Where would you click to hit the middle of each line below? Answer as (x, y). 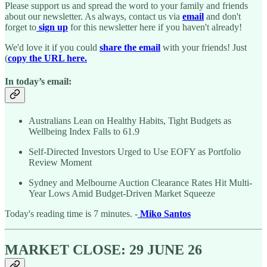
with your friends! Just (204, 47)
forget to (21, 27)
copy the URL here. (47, 58)
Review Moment (60, 163)
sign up (52, 27)
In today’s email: (38, 82)
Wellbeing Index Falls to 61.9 (84, 132)
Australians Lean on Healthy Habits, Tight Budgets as (130, 121)
